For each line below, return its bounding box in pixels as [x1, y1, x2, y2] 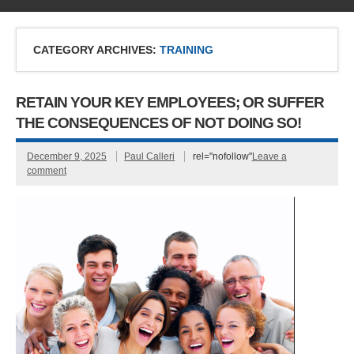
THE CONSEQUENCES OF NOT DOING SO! [16, 115, 302, 132]
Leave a [251, 151, 287, 163]
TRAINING [159, 43, 213, 56]
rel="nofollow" [192, 151, 252, 163]
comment [26, 165, 66, 177]
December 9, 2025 [26, 151, 107, 163]
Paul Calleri [124, 151, 175, 163]
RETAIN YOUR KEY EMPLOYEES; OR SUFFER [16, 94, 325, 111]
